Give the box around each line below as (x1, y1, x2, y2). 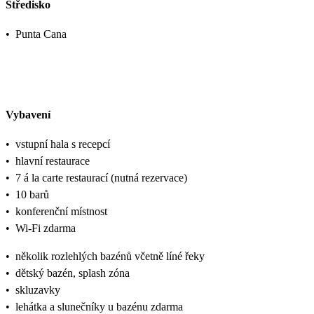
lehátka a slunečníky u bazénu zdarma (15, 300, 183, 313)
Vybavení (6, 108, 50, 121)
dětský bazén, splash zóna (15, 266, 130, 279)
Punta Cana (15, 28, 67, 41)
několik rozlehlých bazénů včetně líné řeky (15, 250, 205, 262)
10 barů (15, 188, 49, 200)
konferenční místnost (15, 205, 107, 217)
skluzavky (15, 283, 60, 296)
